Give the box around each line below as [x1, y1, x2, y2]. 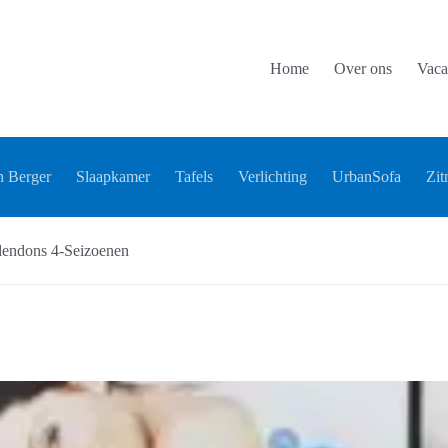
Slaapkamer [75, 168, 150, 186]
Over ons [334, 59, 393, 77]
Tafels [174, 168, 213, 186]
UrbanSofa [331, 168, 401, 186]
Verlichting [237, 168, 307, 186]
